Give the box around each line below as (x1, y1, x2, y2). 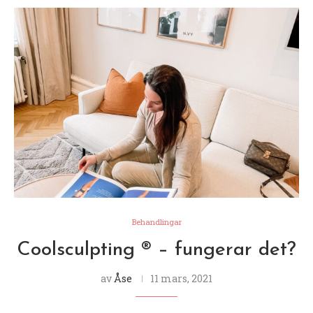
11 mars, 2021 (150, 271, 212, 285)
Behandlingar (131, 216, 182, 227)
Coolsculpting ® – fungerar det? (17, 240, 296, 260)
